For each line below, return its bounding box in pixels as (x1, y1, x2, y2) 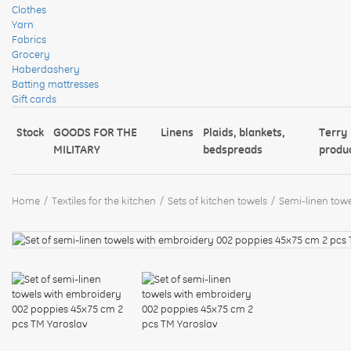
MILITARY (53, 142, 100, 157)
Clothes (12, 2, 46, 16)
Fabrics (12, 32, 46, 45)
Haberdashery (12, 62, 80, 75)
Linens (161, 125, 194, 139)
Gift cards (12, 92, 56, 105)
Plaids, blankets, (203, 125, 286, 139)
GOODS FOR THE (53, 125, 137, 139)
